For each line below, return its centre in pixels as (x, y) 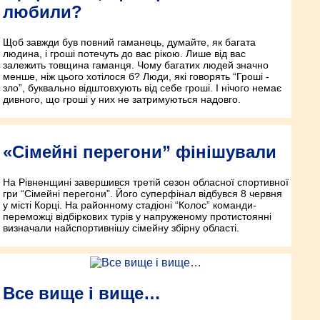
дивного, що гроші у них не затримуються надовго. (122, 100)
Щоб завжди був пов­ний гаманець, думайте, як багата (129, 42)
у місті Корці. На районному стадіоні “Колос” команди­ (130, 205)
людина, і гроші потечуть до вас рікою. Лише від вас (124, 54)
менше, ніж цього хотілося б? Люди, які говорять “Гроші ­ (136, 77)
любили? (42, 12)
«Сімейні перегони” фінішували (140, 152)
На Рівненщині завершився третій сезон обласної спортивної (146, 182)
